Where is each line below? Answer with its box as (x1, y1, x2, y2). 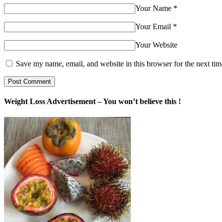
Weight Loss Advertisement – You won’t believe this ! (4, 97, 181, 106)
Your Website (135, 41, 177, 50)
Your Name (135, 4, 171, 13)
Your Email (135, 22, 171, 31)
